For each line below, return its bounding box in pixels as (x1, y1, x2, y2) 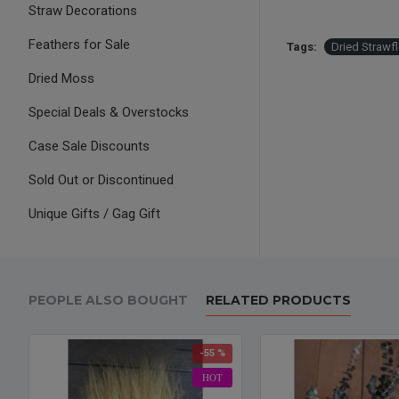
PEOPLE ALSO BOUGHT (28, 292, 188, 308)
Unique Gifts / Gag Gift (28, 206, 160, 222)
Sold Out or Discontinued (28, 172, 174, 188)
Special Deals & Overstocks (28, 104, 189, 120)
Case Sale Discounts (28, 138, 150, 154)
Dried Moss (28, 70, 94, 86)
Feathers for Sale (28, 37, 130, 53)
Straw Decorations (28, 3, 137, 19)
